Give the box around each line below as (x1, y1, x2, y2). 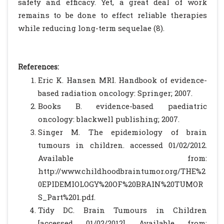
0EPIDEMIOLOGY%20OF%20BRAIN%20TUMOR (38, 179, 203, 189)
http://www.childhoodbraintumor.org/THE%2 (38, 166, 205, 176)
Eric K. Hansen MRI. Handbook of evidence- (38, 75, 207, 85)
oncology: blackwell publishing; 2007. (38, 114, 179, 124)
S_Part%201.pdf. (38, 192, 95, 202)
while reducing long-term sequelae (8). (18, 23, 164, 33)
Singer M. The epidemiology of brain (38, 127, 207, 137)
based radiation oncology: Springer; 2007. (38, 88, 192, 98)
